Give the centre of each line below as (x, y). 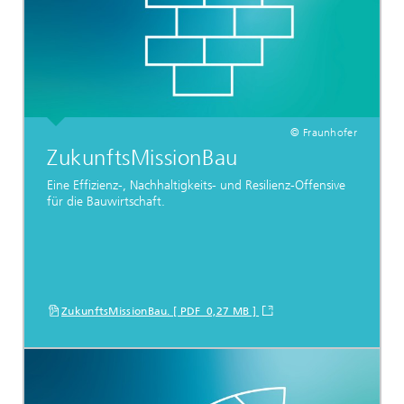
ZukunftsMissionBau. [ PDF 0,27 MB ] (161, 311)
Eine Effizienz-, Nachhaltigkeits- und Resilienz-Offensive (196, 186)
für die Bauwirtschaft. (106, 202)
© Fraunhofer (324, 133)
